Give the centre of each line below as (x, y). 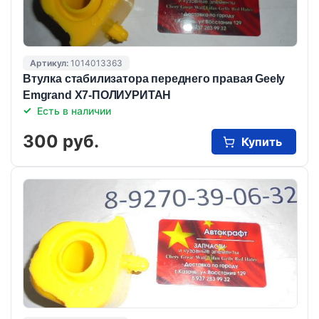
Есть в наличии (74, 110)
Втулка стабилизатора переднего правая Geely (154, 78)
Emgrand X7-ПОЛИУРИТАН (97, 95)
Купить (262, 141)
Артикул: (50, 63)
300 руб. (61, 141)
